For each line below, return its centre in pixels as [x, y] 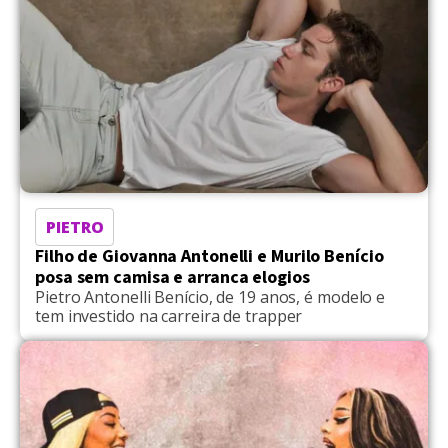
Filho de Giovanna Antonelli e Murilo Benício [209, 256]
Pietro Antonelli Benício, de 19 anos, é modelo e [210, 296]
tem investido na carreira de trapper [169, 315]
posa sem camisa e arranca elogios [172, 277]
